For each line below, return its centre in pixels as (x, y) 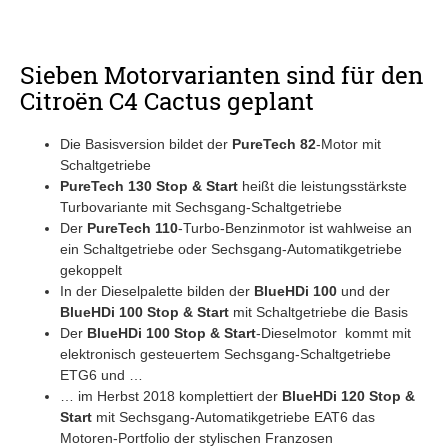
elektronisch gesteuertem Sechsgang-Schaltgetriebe (225, 353)
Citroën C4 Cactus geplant (167, 100)
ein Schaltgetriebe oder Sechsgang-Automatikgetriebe (231, 248)
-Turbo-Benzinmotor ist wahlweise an (295, 227)
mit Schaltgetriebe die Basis (318, 311)
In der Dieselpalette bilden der (157, 290)
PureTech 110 (132, 227)
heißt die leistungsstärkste (322, 185)
